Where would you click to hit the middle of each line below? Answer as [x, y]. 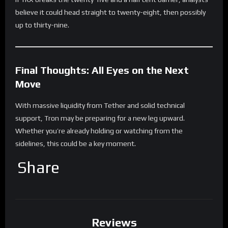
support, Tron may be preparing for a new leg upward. [100, 118]
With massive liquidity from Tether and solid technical [100, 105]
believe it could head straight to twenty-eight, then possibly [110, 12]
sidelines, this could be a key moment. [76, 143]
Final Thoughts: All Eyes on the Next [102, 70]
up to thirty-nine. [42, 25]
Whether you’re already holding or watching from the [99, 131]
